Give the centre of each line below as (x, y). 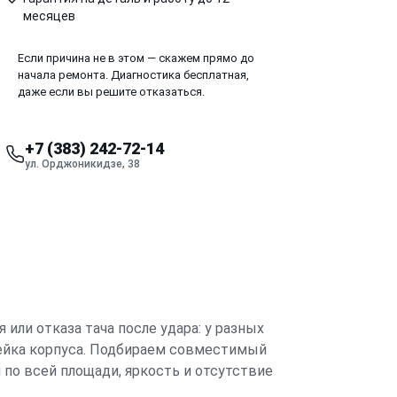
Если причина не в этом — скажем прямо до (136, 58)
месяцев (49, 16)
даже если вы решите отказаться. (111, 91)
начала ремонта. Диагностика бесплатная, (133, 74)
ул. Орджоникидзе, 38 (82, 163)
